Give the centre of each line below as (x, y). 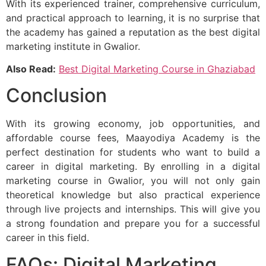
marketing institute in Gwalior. (73, 46)
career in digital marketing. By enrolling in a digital (133, 167)
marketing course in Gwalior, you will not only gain (133, 181)
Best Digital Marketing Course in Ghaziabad (157, 69)
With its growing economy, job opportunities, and (133, 124)
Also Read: (31, 69)
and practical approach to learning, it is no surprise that (133, 18)
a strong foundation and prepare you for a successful (133, 224)
